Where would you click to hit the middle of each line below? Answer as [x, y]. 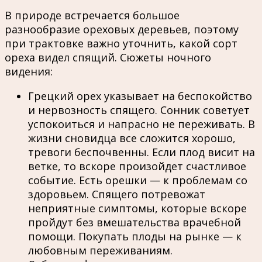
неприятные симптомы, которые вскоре [137, 208]
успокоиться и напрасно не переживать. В [142, 124]
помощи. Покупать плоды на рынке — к [135, 236]
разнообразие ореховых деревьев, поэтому [122, 29]
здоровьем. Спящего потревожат [117, 194]
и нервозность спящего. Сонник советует [139, 110]
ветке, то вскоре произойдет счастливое [137, 166]
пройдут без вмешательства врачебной [135, 222]
